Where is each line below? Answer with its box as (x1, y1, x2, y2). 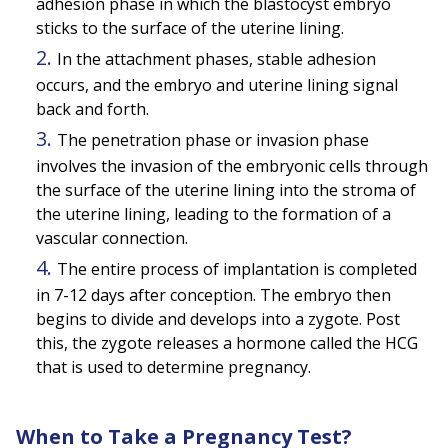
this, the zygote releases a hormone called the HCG (36, 332, 418, 355)
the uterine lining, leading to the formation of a (36, 203, 391, 226)
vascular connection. (36, 227, 188, 250)
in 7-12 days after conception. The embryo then (36, 284, 391, 307)
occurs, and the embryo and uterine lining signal (36, 74, 398, 97)
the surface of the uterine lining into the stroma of (36, 179, 416, 202)
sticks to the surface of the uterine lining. (36, 17, 344, 40)
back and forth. (36, 98, 149, 121)
